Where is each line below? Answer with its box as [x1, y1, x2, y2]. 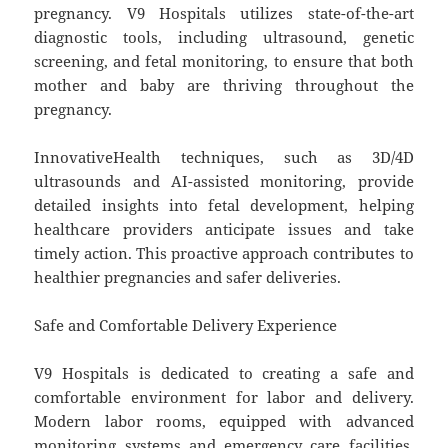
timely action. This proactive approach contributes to [34, 242, 414, 263]
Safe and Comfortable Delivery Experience [34, 314, 338, 335]
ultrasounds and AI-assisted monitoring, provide [34, 170, 414, 191]
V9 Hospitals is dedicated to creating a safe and [34, 362, 414, 383]
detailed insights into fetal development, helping [34, 194, 414, 215]
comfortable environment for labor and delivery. [34, 386, 414, 407]
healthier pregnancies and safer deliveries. [34, 266, 342, 287]
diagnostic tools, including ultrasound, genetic [34, 26, 414, 47]
